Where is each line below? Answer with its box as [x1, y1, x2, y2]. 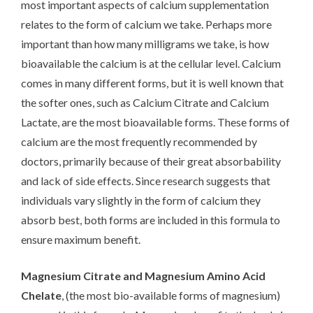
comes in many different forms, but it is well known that [21, 75, 284, 89]
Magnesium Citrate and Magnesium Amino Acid [21, 268, 265, 282]
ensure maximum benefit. [21, 232, 140, 246]
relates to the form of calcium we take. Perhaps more [21, 17, 272, 31]
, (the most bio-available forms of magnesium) [61, 288, 280, 302]
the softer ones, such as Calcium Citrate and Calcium [21, 95, 269, 109]
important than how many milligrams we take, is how [21, 36, 269, 50]
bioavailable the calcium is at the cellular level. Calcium [21, 56, 281, 70]
